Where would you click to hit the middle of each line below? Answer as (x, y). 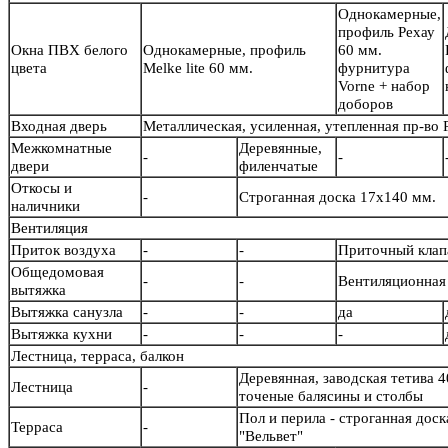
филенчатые (280, 166)
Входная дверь (59, 126)
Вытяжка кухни (61, 334)
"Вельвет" (277, 436)
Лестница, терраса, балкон (97, 356)
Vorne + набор (384, 86)
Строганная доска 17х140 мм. (337, 197)
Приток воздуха (63, 250)
